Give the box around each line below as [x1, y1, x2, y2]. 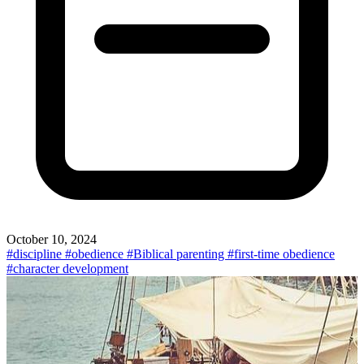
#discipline [6, 246, 65, 261]
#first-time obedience [227, 246, 335, 261]
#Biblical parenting [127, 246, 227, 261]
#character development [6, 261, 128, 275]
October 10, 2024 [6, 232, 97, 246]
